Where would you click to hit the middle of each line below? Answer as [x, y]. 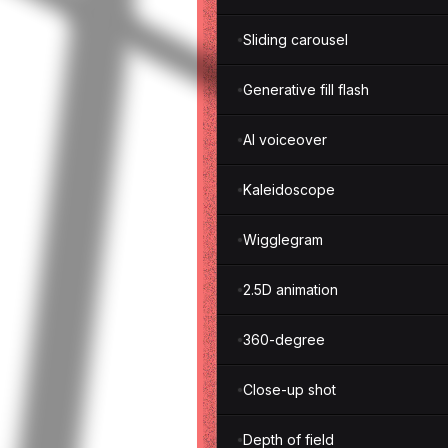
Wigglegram [283, 239]
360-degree [284, 339]
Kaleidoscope [289, 189]
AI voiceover [285, 139]
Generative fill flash [306, 89]
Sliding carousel [295, 39]
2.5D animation [290, 289]
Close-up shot [289, 389]
